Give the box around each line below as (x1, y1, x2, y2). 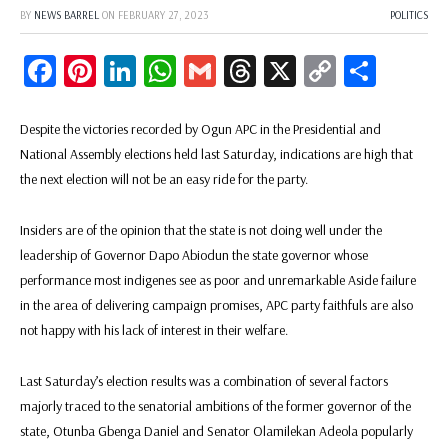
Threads (256, 51, 357, 91)
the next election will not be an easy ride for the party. (20, 169, 308, 188)
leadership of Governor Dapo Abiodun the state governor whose (20, 245, 368, 264)
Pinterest (96, 51, 208, 91)
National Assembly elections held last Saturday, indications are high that (20, 144, 413, 163)
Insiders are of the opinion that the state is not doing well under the (20, 220, 382, 239)
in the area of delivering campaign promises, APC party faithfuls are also (20, 295, 413, 314)
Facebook (56, 51, 176, 91)
